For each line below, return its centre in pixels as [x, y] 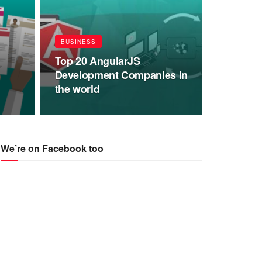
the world [77, 89]
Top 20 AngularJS [97, 61]
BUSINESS [78, 42]
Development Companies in [121, 75]
